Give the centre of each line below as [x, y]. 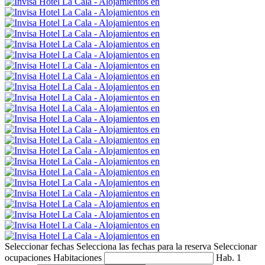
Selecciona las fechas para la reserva [144, 246]
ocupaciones [28, 257]
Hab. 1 [229, 257]
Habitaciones [77, 257]
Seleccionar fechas [39, 246]
